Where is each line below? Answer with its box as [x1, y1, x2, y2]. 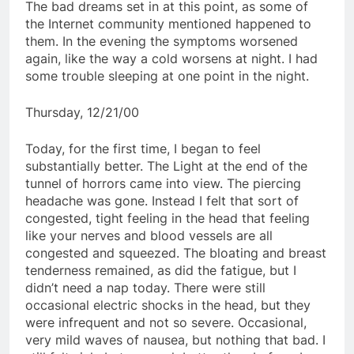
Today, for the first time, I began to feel [25, 140, 261, 156]
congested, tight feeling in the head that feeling [25, 209, 310, 226]
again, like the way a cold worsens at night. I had [25, 50, 318, 66]
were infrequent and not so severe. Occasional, [25, 314, 307, 330]
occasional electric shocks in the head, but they [25, 296, 311, 313]
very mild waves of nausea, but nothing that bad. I [25, 331, 326, 348]
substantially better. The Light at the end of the [25, 157, 307, 174]
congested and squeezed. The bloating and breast [25, 244, 326, 261]
